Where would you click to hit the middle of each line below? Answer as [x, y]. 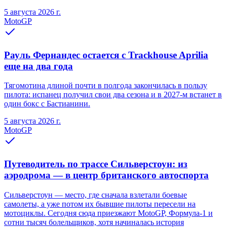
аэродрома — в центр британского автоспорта [106, 175]
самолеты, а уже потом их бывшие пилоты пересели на [100, 204]
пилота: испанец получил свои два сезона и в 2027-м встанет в [113, 95]
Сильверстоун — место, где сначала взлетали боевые [96, 195]
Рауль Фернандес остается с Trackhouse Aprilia [106, 55]
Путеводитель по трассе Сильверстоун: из [96, 164]
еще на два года [39, 66]
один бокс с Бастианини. [47, 104]
